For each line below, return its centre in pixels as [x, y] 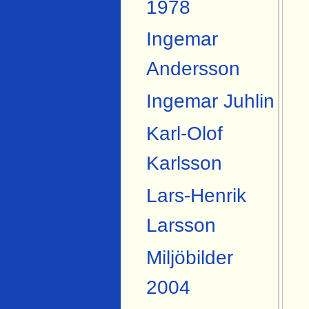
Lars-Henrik [196, 196]
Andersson [193, 69]
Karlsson [184, 163]
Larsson [181, 226]
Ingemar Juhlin [210, 101]
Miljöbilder [189, 258]
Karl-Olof [184, 134]
